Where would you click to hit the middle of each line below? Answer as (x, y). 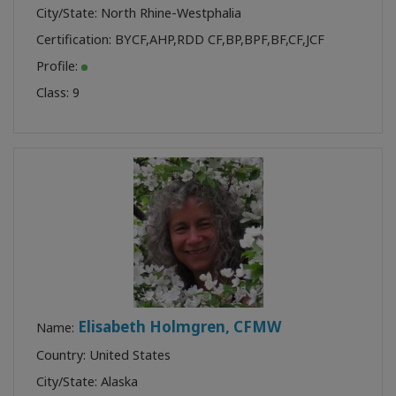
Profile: (59, 65)
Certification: (76, 39)
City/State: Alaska (87, 381)
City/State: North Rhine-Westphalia (139, 12)
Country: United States (103, 354)
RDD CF (199, 39)
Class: (54, 92)
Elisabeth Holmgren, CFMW (179, 326)
